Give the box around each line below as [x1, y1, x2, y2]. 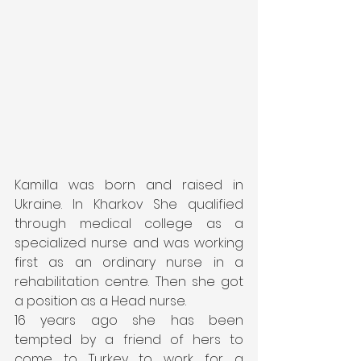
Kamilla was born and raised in [15, 175, 243, 194]
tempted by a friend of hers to [15, 330, 243, 349]
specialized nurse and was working [15, 233, 243, 252]
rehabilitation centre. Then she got [15, 272, 243, 291]
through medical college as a [15, 214, 243, 233]
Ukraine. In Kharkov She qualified [15, 194, 243, 214]
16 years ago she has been [15, 310, 243, 330]
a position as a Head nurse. [15, 291, 186, 310]
